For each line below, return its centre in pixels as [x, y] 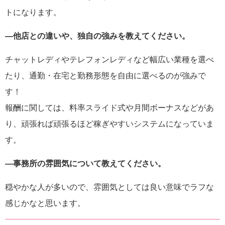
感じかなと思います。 [45, 203]
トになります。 [33, 13]
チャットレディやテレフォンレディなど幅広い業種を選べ [109, 60]
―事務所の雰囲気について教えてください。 [85, 164]
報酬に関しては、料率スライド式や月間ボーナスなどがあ [109, 108]
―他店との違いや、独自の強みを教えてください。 [97, 36]
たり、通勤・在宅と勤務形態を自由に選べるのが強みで [105, 76]
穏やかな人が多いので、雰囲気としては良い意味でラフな [109, 187]
